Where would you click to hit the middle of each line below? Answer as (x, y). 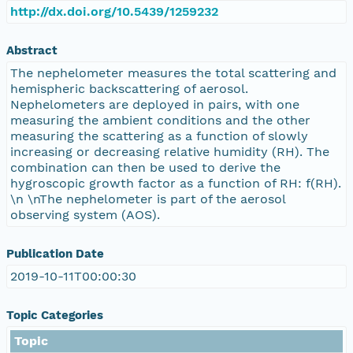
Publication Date (55, 253)
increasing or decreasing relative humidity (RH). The (170, 151)
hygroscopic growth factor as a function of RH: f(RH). (176, 183)
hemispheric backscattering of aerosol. (129, 88)
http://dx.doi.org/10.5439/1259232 (114, 11)
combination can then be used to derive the (145, 167)
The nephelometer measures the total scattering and (173, 72)
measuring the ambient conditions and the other (160, 120)
